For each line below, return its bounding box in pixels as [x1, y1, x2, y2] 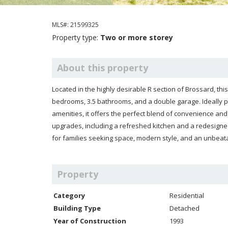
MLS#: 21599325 [52, 20, 99, 29]
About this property [57, 62, 148, 74]
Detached [169, 204, 199, 213]
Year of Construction [53, 216, 126, 225]
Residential [169, 191, 204, 200]
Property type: [52, 33, 100, 42]
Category [53, 191, 85, 200]
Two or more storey [100, 33, 173, 42]
